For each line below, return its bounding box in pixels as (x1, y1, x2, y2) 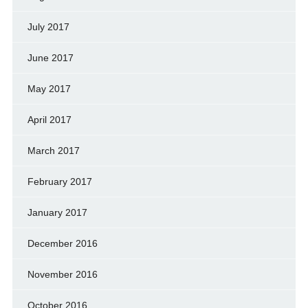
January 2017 (27, 206, 87, 218)
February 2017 (27, 175, 92, 187)
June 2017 (27, 52, 74, 63)
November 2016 (27, 268, 98, 280)
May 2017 (27, 82, 71, 94)
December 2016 (27, 237, 98, 249)
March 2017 (27, 144, 80, 156)
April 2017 (27, 113, 71, 125)
